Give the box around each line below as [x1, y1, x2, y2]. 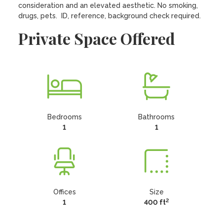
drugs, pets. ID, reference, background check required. [18, 12, 201, 20]
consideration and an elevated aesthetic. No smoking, [18, 1, 198, 9]
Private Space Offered [18, 28, 176, 49]
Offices [53, 188, 76, 196]
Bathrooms [138, 113, 175, 121]
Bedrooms [47, 113, 82, 121]
